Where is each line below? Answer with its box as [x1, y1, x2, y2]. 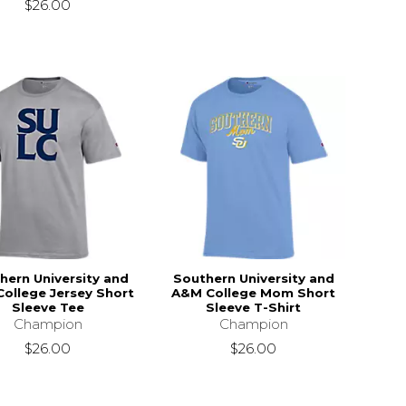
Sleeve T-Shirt [206, 299, 302, 314]
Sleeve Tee [11, 299, 84, 314]
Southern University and [172, 270, 334, 285]
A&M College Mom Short [171, 285, 336, 300]
